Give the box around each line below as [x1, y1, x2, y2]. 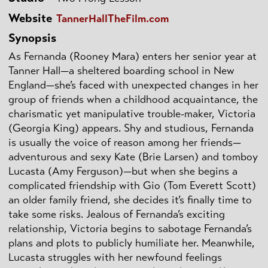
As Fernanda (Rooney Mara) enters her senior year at [8, 50, 257, 63]
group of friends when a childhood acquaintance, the [8, 93, 258, 106]
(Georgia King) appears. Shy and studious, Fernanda [8, 121, 254, 135]
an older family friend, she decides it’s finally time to [8, 193, 252, 207]
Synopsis [8, 31, 56, 46]
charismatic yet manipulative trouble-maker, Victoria [8, 107, 255, 121]
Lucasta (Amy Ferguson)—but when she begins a [8, 165, 237, 178]
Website [8, 10, 52, 26]
